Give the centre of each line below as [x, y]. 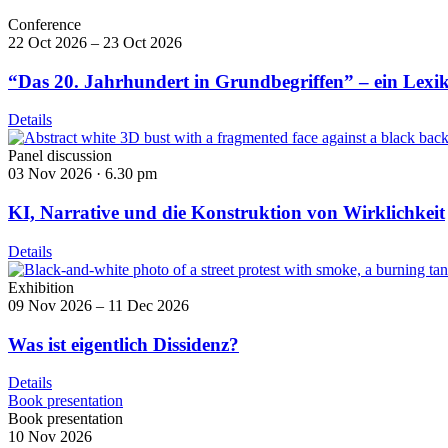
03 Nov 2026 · [56, 174]
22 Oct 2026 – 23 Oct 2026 [95, 42]
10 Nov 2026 [50, 437]
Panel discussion [60, 156]
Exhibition [41, 287]
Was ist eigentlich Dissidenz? [123, 344]
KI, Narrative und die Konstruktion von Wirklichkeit [226, 213]
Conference [44, 24]
